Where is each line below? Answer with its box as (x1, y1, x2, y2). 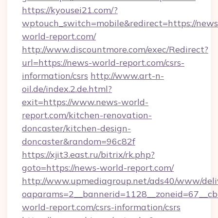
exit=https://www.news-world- (22, 96, 148, 108)
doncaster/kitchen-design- (22, 123, 131, 134)
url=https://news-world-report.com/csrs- (22, 57, 184, 68)
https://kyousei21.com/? (22, 4, 118, 16)
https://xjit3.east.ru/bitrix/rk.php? (22, 149, 155, 160)
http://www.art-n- (91, 70, 164, 81)
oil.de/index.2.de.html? (22, 83, 112, 94)
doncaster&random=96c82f (22, 136, 135, 147)
